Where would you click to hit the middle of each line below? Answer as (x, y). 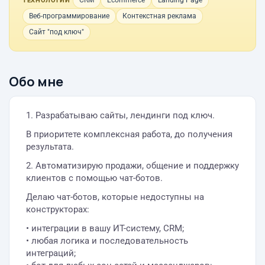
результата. (50, 147)
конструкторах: (58, 209)
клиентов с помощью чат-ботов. (94, 178)
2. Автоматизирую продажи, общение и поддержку (132, 166)
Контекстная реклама (159, 16)
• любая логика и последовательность (107, 241)
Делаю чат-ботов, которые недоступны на (115, 197)
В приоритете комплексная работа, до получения (129, 134)
